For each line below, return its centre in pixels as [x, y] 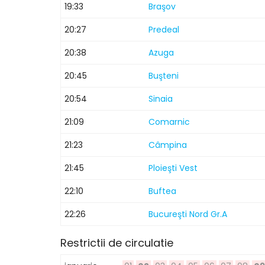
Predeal [164, 30]
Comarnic [169, 122]
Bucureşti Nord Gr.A [188, 214]
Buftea [162, 191]
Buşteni [164, 76]
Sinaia [161, 99]
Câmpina [168, 145]
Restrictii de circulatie [117, 243]
